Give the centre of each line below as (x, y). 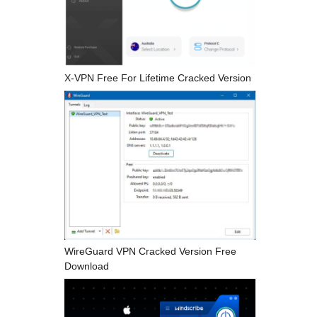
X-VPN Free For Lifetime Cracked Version (158, 77)
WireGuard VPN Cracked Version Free (150, 252)
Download (87, 266)
